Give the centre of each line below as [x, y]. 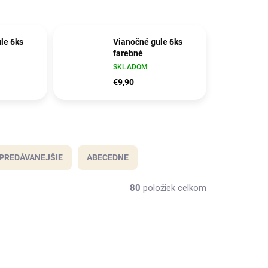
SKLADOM [130, 67]
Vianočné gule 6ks [147, 42]
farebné [128, 54]
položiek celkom [173, 188]
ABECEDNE [108, 158]
